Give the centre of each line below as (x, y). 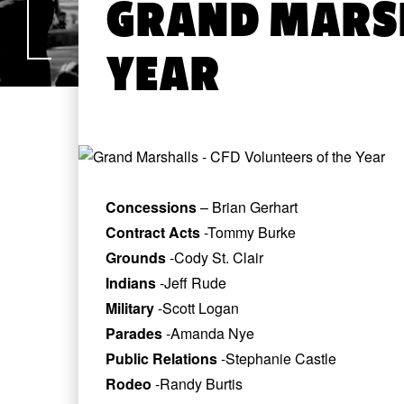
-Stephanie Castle (277, 358)
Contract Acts (155, 232)
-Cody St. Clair (215, 257)
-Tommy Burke (250, 232)
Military (130, 308)
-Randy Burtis (197, 384)
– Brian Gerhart (247, 207)
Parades (134, 333)
